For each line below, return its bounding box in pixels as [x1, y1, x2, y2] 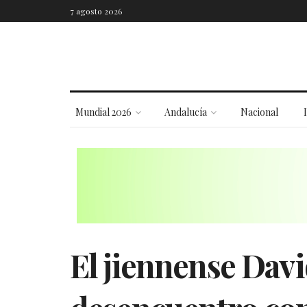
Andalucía [164, 106, 208, 119]
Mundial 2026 [75, 106, 132, 119]
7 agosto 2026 [70, 5, 122, 16]
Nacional [240, 106, 278, 119]
